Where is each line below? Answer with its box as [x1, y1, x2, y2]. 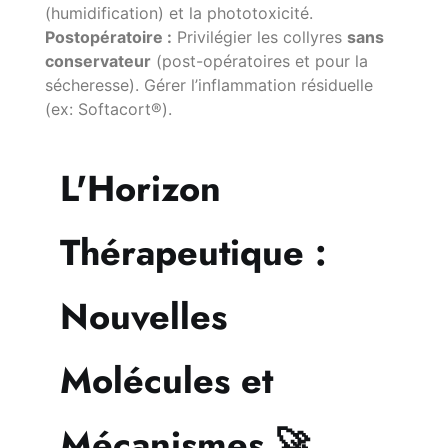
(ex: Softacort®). [45, 99, 172, 120]
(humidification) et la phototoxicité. [45, 3, 313, 24]
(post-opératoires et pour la [151, 51, 368, 72]
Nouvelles [60, 290, 227, 344]
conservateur [45, 51, 151, 72]
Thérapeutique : [60, 226, 327, 280]
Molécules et [60, 354, 273, 408]
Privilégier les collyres [172, 27, 347, 48]
